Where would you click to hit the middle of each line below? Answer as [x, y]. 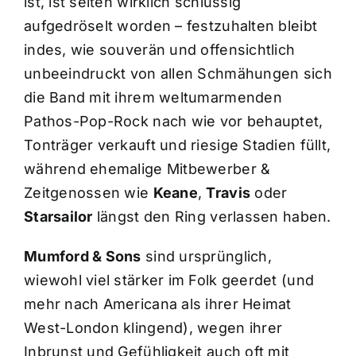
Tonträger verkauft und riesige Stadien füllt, [177, 145]
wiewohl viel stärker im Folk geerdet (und [169, 280]
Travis [228, 192]
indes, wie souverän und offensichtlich [159, 49]
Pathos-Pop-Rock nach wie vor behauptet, [173, 121]
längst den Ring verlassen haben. [212, 216]
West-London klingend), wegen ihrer [153, 327]
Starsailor [58, 216]
